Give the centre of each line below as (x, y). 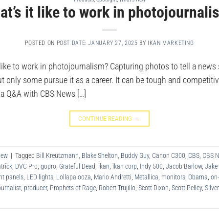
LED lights (40, 177)
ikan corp (125, 166)
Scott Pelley (187, 188)
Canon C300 (169, 156)
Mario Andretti (113, 177)
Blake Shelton (100, 156)
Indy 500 (151, 166)
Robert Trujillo (117, 188)
